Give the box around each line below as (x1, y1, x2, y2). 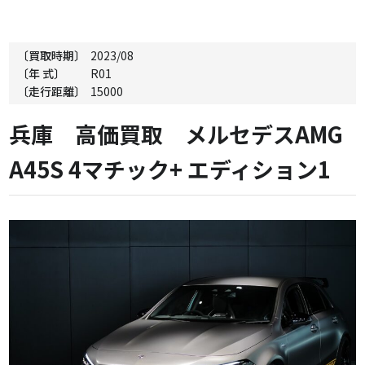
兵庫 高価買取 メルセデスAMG (9, 118, 344, 150)
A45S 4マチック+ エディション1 (9, 153, 332, 185)
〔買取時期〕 (17, 47, 86, 64)
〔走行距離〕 (17, 83, 86, 99)
